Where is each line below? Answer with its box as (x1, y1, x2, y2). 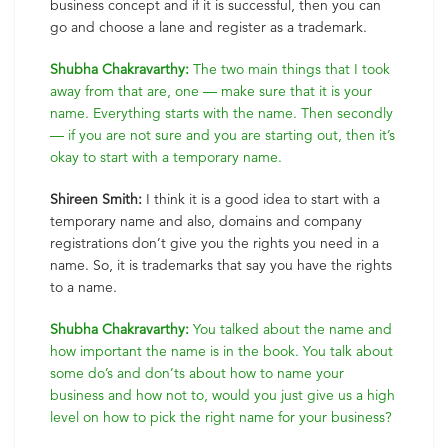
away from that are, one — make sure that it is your (50, 82, 372, 100)
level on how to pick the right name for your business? (50, 408, 392, 426)
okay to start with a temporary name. (50, 148, 282, 166)
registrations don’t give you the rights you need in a (50, 234, 379, 252)
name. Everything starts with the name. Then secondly (50, 104, 393, 122)
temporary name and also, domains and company (50, 212, 362, 230)
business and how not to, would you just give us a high (50, 386, 395, 404)
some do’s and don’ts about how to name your (50, 364, 344, 382)
